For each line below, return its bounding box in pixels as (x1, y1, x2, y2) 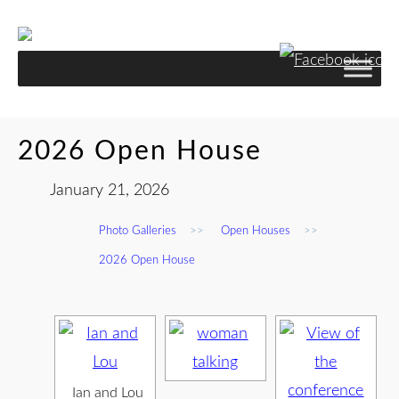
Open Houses (221, 225, 290, 237)
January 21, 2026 (50, 183, 169, 199)
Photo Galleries (99, 225, 176, 237)
